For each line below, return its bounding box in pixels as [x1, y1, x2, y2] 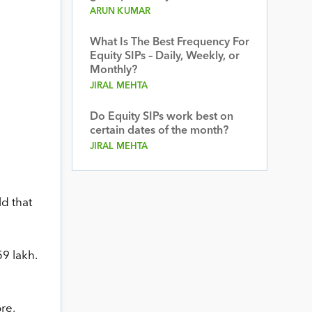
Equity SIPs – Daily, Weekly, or [89, 51, 240, 62]
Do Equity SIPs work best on [89, 111, 233, 123]
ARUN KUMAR [89, 7, 151, 16]
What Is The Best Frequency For [89, 37, 249, 48]
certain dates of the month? [89, 125, 228, 136]
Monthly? [89, 65, 137, 76]
